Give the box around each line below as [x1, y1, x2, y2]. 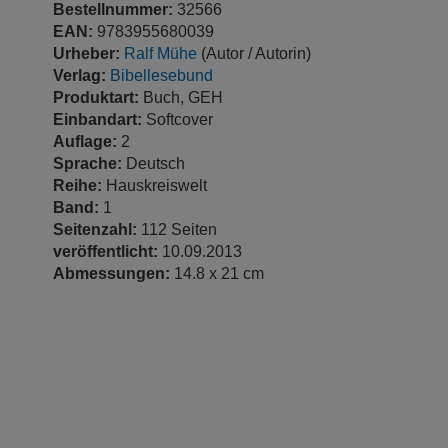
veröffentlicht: [53, 242, 162, 260]
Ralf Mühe [124, 44, 197, 62]
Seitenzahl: [53, 220, 141, 238]
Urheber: [53, 44, 124, 62]
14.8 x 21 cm [174, 264, 264, 282]
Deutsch [126, 154, 185, 172]
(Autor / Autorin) [197, 44, 311, 62]
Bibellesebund [110, 66, 213, 84]
